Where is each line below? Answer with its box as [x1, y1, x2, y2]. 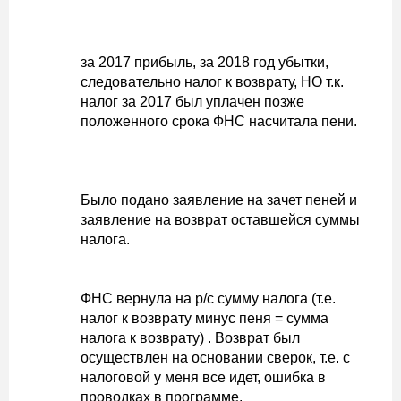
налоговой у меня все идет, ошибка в [81, 370, 326, 385]
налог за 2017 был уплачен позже [81, 94, 304, 109]
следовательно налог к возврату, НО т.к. [81, 74, 344, 90]
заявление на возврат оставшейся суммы [81, 212, 360, 227]
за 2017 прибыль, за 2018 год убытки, [81, 55, 328, 70]
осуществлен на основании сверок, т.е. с [81, 350, 350, 365]
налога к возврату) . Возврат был [81, 330, 300, 346]
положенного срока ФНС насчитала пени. [81, 114, 357, 129]
